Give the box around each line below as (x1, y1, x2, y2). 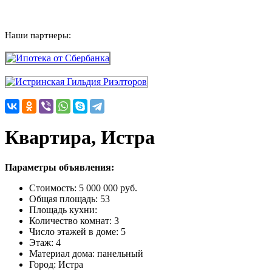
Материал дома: (29, 248, 97, 259)
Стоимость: (29, 182, 79, 193)
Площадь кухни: (29, 204, 97, 215)
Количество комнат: (29, 215, 114, 226)
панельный (97, 248, 143, 259)
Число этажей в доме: (29, 226, 121, 237)
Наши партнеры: (5, 30, 71, 40)
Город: (29, 259, 58, 270)
